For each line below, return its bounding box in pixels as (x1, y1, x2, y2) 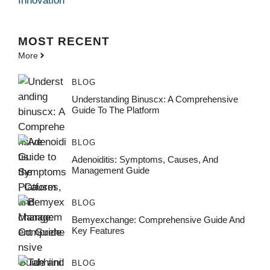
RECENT (58, 34, 110, 48)
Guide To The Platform (71, 104, 160, 115)
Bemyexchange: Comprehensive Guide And (71, 214, 245, 225)
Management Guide (71, 165, 149, 175)
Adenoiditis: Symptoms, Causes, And (71, 154, 218, 165)
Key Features (71, 225, 125, 236)
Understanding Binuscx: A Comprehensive (71, 93, 238, 104)
